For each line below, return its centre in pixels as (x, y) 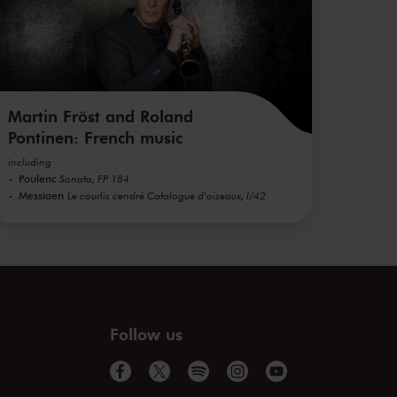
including (30, 161)
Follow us (146, 334)
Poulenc (38, 178)
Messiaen (42, 195)
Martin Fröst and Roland (101, 116)
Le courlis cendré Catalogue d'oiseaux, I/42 (167, 195)
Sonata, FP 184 (95, 178)
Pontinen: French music (96, 137)
